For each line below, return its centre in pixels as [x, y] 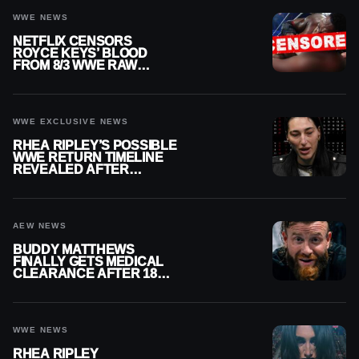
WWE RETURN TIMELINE [88, 157]
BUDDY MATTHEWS [74, 249]
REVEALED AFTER [71, 169]
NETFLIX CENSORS [73, 41]
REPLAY [39, 77]
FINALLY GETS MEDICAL [88, 261]
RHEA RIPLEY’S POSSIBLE [95, 145]
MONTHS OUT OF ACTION [91, 285]
